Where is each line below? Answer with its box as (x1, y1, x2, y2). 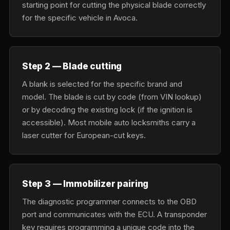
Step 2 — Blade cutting (22, 61, 122, 71)
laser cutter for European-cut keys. (22, 130, 146, 140)
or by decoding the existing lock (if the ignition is (22, 105, 193, 114)
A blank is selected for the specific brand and (22, 79, 182, 89)
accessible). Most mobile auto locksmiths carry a (22, 118, 196, 127)
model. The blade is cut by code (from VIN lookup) (22, 92, 202, 102)
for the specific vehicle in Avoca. (22, 13, 138, 23)
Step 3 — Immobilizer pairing (22, 178, 149, 189)
